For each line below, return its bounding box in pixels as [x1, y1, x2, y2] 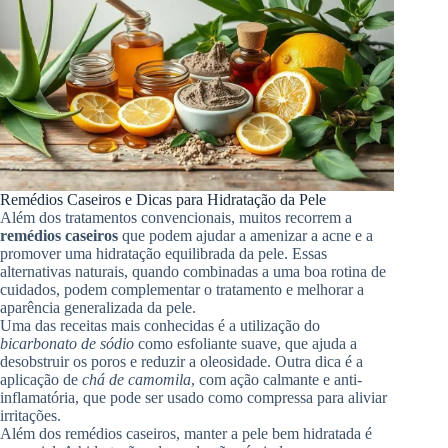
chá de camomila [82, 370, 191, 388]
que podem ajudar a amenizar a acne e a [118, 226, 373, 244]
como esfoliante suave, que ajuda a [134, 334, 357, 352]
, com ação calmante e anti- [191, 370, 362, 388]
